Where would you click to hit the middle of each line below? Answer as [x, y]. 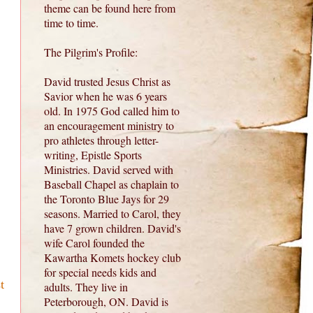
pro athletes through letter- [101, 140]
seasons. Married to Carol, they [112, 214]
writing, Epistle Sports [93, 155]
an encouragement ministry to [109, 126]
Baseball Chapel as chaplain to [111, 184]
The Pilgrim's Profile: [91, 52]
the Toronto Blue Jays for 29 [107, 199]
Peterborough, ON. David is [106, 302]
